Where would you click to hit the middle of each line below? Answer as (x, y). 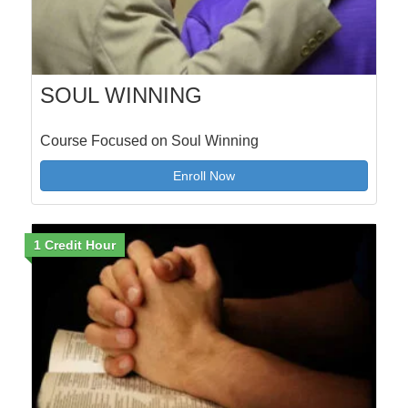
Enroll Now (204, 175)
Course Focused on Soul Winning (149, 140)
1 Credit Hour (74, 245)
